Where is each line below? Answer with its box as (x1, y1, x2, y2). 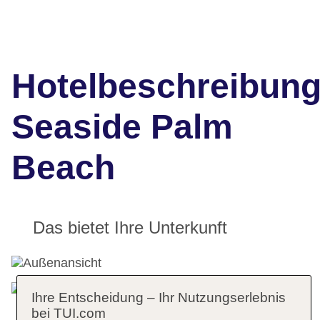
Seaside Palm (11, 108, 233, 146)
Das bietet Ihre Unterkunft (33, 218, 227, 238)
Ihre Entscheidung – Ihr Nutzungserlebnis (31, 290, 286, 306)
